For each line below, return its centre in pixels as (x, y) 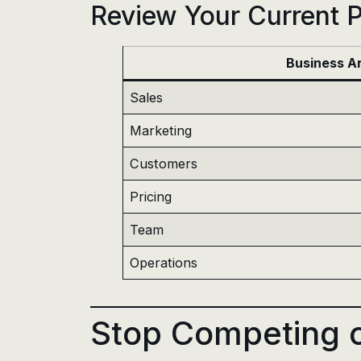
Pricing (151, 196)
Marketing (161, 130)
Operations (164, 262)
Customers (164, 163)
